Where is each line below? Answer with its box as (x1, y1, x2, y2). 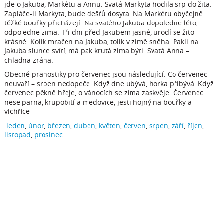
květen (98, 121, 120, 130)
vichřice (4, 107, 30, 116)
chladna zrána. (4, 55, 53, 65)
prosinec (34, 130, 63, 139)
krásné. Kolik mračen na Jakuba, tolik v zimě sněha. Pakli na (4, 37, 198, 46)
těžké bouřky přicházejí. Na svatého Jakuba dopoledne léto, (4, 18, 197, 27)
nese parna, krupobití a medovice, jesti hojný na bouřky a (4, 97, 192, 107)
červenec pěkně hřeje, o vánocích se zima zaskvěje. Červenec (4, 88, 203, 97)
